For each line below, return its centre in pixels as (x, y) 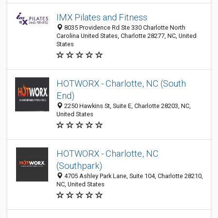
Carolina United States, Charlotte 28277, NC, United (127, 36)
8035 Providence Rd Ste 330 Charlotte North (124, 27)
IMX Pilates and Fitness (102, 17)
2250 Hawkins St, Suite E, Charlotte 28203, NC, (127, 106)
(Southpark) (79, 166)
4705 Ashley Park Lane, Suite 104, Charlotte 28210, (133, 176)
